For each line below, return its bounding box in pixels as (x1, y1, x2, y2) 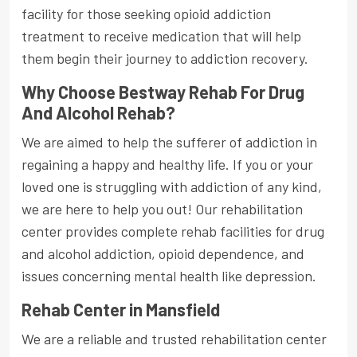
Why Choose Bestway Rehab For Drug (22, 81, 304, 103)
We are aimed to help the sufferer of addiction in (22, 133, 317, 151)
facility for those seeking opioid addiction (22, 5, 271, 23)
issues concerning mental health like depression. (22, 267, 316, 285)
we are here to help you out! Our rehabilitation (22, 200, 303, 218)
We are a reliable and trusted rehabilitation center (22, 330, 327, 348)
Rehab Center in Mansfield (22, 299, 220, 320)
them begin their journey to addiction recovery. (22, 49, 308, 68)
